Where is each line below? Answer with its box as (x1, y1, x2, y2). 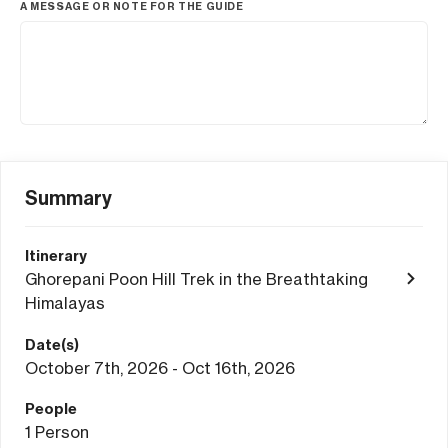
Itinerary (25, 247, 87, 265)
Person (35, 422, 89, 442)
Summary (25, 186, 112, 210)
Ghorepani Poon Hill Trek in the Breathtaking (25, 269, 368, 289)
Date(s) (25, 336, 79, 354)
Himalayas (25, 293, 105, 313)
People (25, 400, 77, 418)
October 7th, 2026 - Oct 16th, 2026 (25, 358, 295, 378)
